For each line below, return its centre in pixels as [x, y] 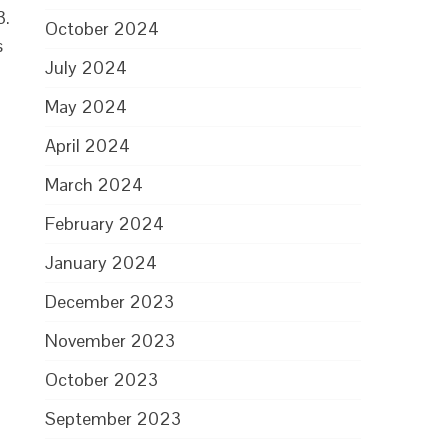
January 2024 [101, 262]
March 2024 [94, 184]
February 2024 [105, 223]
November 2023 [110, 340]
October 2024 [102, 28]
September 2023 [113, 418]
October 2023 [102, 379]
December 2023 [110, 301]
